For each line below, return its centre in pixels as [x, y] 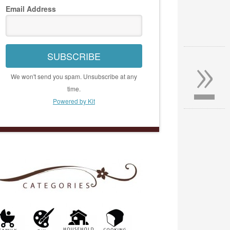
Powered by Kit [74, 101]
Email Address [31, 8]
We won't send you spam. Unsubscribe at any [74, 76]
